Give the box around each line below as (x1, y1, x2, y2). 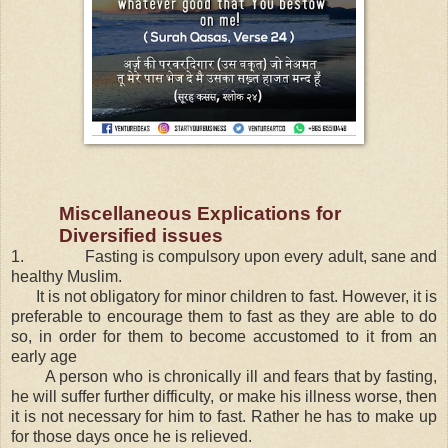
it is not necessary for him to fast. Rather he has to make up (11, 407, 437, 425)
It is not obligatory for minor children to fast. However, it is (35, 287, 438, 305)
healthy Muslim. (11, 267, 122, 285)
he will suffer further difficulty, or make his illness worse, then (11, 387, 437, 405)
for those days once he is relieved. (11, 427, 252, 445)
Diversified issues (59, 224, 223, 246)
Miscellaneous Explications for (59, 202, 341, 224)
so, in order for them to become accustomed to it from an (11, 327, 437, 345)
